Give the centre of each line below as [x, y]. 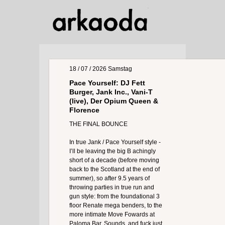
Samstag [119, 69]
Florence [84, 110]
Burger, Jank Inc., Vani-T [111, 92]
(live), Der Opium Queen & [114, 101]
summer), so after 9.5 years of [109, 178]
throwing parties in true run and [112, 187]
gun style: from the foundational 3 [115, 196]
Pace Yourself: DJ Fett [107, 83]
